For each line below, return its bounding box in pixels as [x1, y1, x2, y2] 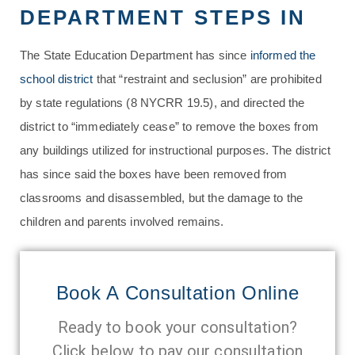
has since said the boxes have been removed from [20, 167, 288, 181]
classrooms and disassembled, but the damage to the [20, 191, 303, 204]
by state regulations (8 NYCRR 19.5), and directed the [20, 96, 305, 109]
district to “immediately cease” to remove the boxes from [20, 120, 319, 133]
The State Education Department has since [20, 48, 250, 62]
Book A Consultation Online [55, 282, 300, 303]
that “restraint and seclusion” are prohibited [93, 72, 322, 86]
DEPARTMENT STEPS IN [20, 6, 306, 29]
